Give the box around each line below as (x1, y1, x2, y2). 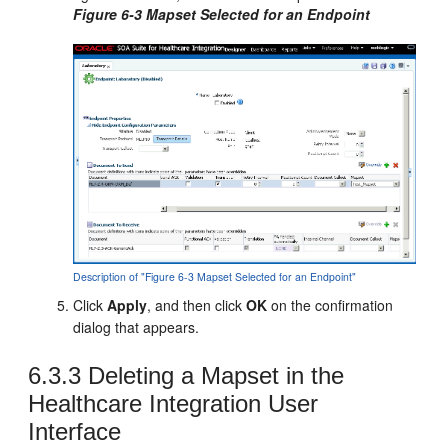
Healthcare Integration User (28, 389, 319, 417)
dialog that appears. (73, 316, 200, 337)
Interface (28, 417, 122, 445)
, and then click (147, 294, 247, 315)
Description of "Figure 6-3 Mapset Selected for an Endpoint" (73, 268, 357, 284)
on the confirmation (267, 294, 394, 315)
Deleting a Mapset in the (81, 361, 345, 389)
